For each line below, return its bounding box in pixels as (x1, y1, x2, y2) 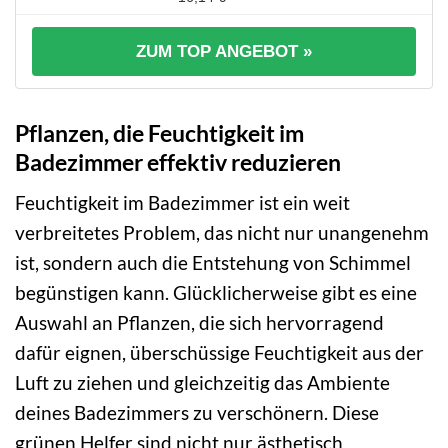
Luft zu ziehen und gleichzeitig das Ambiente (15, 371, 390, 395)
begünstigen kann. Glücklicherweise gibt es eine (15, 281, 417, 305)
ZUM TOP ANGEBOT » (136, 41, 312, 61)
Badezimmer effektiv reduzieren (15, 147, 341, 176)
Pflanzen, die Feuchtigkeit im (15, 118, 304, 147)
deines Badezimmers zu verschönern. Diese (15, 401, 379, 425)
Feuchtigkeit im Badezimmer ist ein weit (15, 191, 350, 215)
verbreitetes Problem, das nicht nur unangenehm (15, 221, 429, 245)
